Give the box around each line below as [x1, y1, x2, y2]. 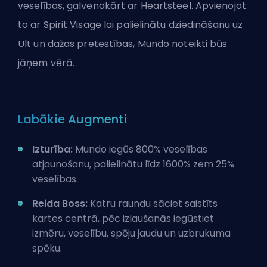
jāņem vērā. [18, 55, 77, 70]
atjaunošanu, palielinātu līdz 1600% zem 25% [32, 157, 234, 171]
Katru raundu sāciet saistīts [88, 196, 218, 210]
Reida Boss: [32, 196, 88, 210]
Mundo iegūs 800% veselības [73, 142, 207, 156]
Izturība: [32, 142, 73, 156]
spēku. [32, 241, 62, 255]
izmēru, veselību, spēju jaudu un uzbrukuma [32, 226, 231, 240]
